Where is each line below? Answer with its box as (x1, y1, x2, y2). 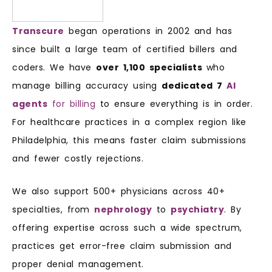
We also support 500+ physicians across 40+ (12, 185, 225, 198)
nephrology (94, 203, 152, 216)
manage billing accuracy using (12, 79, 161, 92)
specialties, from (12, 203, 94, 216)
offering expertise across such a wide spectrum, (12, 222, 242, 234)
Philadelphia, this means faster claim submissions (12, 134, 246, 146)
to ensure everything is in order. (95, 97, 253, 110)
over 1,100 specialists (96, 61, 206, 73)
